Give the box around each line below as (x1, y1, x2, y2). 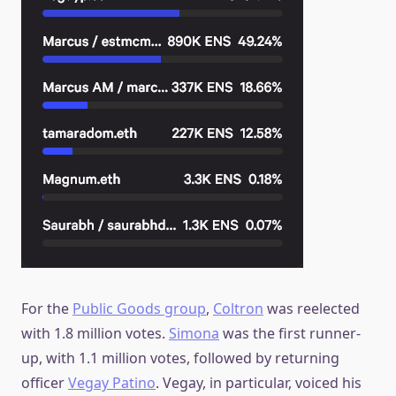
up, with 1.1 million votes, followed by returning (21, 347, 339, 368)
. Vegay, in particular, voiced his (156, 372, 362, 392)
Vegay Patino (68, 372, 156, 392)
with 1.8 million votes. (21, 323, 169, 343)
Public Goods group (72, 298, 206, 318)
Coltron (213, 298, 263, 318)
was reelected (263, 298, 360, 318)
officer (21, 372, 68, 392)
